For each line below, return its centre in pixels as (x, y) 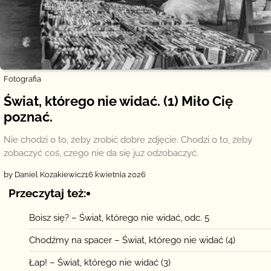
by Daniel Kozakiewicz (44, 174)
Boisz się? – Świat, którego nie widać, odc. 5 (119, 217)
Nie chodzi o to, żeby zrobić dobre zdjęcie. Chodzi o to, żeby (128, 139)
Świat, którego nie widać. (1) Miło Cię (118, 101)
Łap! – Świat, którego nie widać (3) (100, 262)
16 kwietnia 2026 (115, 174)
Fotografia (22, 79)
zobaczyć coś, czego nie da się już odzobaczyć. (101, 153)
